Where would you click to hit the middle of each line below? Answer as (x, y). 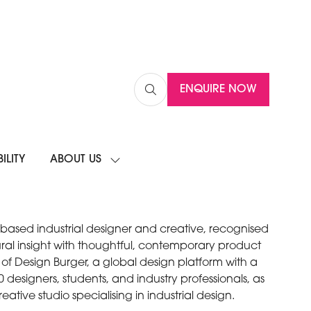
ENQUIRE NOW (218, 90)
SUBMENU (134, 177)
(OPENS (276, 97)
